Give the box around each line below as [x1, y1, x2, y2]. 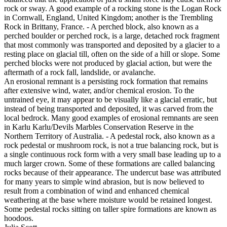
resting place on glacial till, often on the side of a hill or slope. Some [4, 49, 220, 58]
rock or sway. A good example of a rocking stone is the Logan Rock [4, 4, 221, 13]
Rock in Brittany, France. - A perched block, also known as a [4, 22, 199, 31]
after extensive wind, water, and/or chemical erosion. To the [4, 86, 194, 95]
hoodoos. [4, 213, 33, 222]
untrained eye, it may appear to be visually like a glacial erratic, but [4, 95, 217, 104]
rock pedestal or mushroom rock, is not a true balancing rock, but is [4, 140, 218, 149]
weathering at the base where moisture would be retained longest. [4, 195, 212, 204]
